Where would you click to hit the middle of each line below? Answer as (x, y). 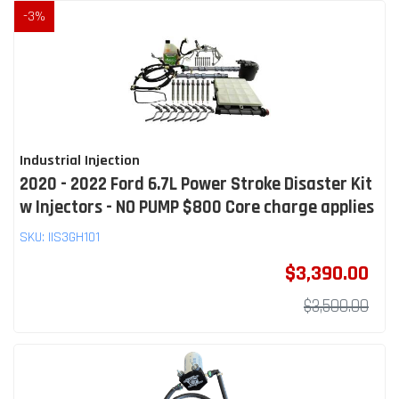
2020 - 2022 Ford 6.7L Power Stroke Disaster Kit (196, 184)
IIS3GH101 (74, 237)
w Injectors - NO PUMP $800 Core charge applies (197, 207)
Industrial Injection (80, 160)
